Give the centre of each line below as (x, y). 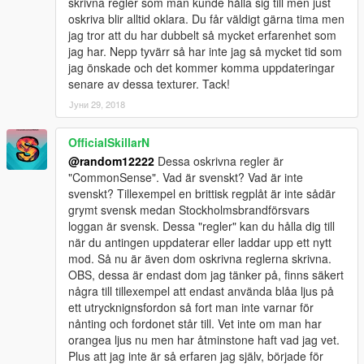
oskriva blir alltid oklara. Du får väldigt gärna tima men (206, 18)
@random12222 (111, 160)
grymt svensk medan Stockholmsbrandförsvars (189, 209)
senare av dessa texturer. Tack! (149, 83)
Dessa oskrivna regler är (219, 160)
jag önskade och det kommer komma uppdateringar (201, 67)
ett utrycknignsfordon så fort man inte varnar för (191, 307)
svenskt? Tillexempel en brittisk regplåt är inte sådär (202, 193)
